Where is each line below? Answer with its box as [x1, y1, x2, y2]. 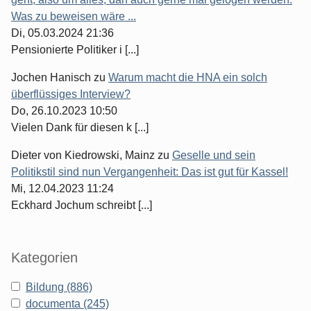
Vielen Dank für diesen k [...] [11, 121, 149, 134]
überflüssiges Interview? [11, 88, 131, 101]
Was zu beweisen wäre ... [11, 10, 136, 23]
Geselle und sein [172, 149, 255, 162]
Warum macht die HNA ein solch [108, 72, 267, 84]
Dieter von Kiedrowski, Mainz [11, 149, 155, 162]
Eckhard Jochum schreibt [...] [11, 199, 152, 212]
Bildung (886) [26, 281, 92, 294]
